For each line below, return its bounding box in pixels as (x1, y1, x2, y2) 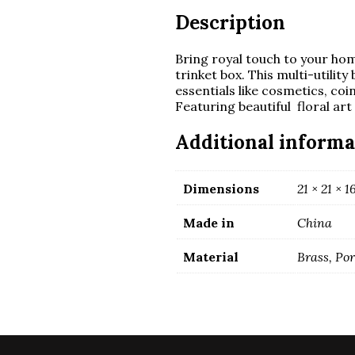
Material (182, 249, 239, 265)
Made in (182, 215, 235, 231)
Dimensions (182, 181, 259, 197)
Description (174, 10, 285, 35)
